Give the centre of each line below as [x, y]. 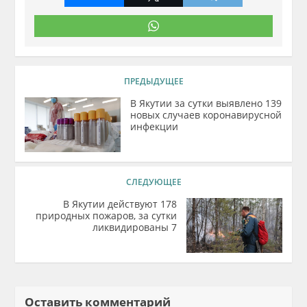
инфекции [155, 126]
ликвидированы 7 [134, 227]
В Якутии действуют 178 [120, 204]
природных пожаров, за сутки [106, 216]
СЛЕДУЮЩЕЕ [153, 182]
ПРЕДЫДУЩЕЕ [153, 81]
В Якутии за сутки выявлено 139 [206, 103]
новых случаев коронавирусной [206, 115]
